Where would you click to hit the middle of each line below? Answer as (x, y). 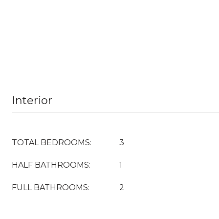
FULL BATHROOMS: (51, 187)
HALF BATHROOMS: (51, 165)
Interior (32, 100)
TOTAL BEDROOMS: (52, 142)
